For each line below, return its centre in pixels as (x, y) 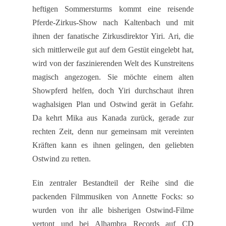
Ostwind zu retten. (62, 159)
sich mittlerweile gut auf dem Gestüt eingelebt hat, (113, 50)
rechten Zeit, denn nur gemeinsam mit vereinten (113, 131)
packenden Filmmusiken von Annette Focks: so (113, 196)
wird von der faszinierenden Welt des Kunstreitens (113, 63)
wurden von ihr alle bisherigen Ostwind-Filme (113, 210)
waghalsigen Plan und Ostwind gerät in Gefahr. (113, 104)
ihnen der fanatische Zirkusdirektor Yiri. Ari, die (113, 36)
